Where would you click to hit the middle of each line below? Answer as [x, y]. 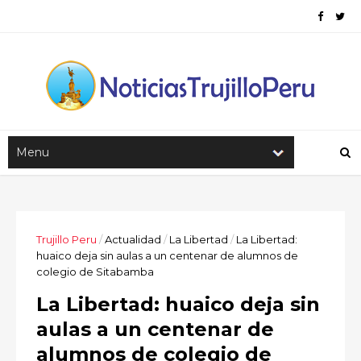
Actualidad [133, 239]
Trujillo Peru [66, 239]
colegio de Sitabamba [95, 272]
